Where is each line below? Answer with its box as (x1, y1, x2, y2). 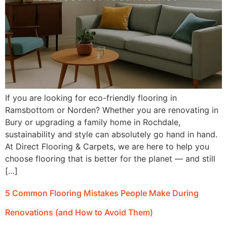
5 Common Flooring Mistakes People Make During (5, 188, 199, 199)
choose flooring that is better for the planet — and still (5, 154, 215, 164)
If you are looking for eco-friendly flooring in (5, 93, 177, 103)
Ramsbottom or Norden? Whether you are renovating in (5, 105, 218, 116)
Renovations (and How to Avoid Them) (5, 207, 153, 218)
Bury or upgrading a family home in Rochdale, (5, 117, 180, 128)
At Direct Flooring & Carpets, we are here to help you (5, 141, 209, 152)
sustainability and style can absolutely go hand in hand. (5, 129, 217, 140)
